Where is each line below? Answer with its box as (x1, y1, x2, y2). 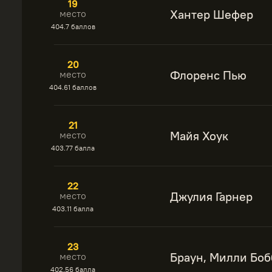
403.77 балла (51, 143, 95, 152)
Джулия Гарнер (170, 189, 253, 204)
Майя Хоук (170, 128, 228, 143)
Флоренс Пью (170, 67, 246, 83)
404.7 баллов (50, 22, 95, 31)
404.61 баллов (49, 83, 97, 92)
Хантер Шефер (170, 7, 253, 22)
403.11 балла (52, 204, 93, 213)
